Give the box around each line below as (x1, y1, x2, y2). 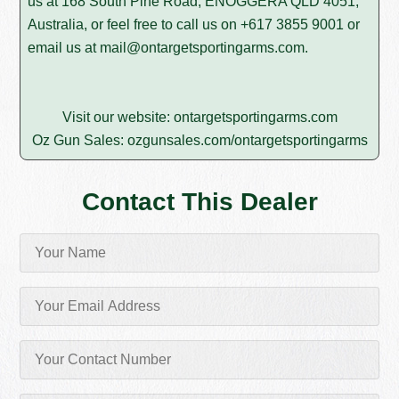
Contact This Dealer (81, 188, 318, 216)
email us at (28, 40, 101, 56)
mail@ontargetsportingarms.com (100, 40, 305, 56)
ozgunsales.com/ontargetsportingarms (126, 133, 368, 149)
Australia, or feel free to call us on (28, 17, 241, 33)
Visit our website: (61, 110, 174, 126)
